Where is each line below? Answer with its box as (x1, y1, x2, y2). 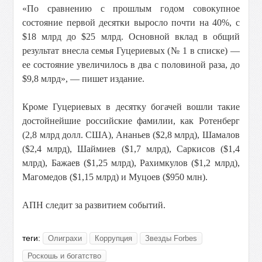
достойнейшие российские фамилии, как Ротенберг (22, 116, 240, 126)
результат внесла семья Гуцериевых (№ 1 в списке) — (22, 46, 240, 56)
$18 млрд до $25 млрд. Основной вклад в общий (22, 32, 240, 42)
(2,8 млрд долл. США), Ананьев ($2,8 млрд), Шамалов (22, 130, 240, 140)
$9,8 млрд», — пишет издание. (22, 74, 145, 84)
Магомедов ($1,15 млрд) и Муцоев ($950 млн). (22, 172, 208, 182)
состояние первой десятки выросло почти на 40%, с (22, 18, 240, 27)
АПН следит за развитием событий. (22, 200, 166, 210)
